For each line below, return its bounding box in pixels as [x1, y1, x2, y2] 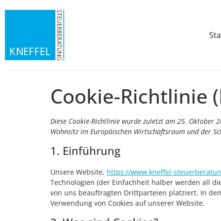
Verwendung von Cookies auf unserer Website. [50, 198, 205, 208]
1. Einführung [50, 143, 120, 158]
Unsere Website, [50, 167, 107, 177]
